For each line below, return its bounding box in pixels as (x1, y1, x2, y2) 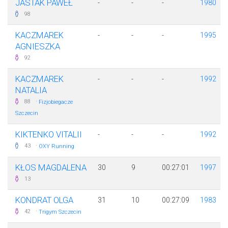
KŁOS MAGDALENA (15, 162, 87, 173)
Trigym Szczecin (39, 209, 81, 216)
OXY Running (39, 143, 74, 150)
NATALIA (15, 85, 47, 96)
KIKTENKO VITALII (15, 129, 82, 140)
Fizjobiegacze (39, 99, 73, 106)
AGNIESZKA (15, 41, 60, 52)
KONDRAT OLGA (15, 195, 73, 206)
